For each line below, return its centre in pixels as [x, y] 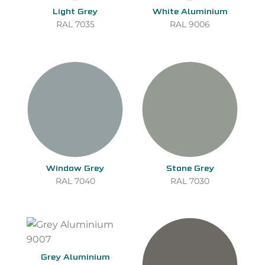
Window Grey [75, 169]
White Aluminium [190, 12]
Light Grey [75, 12]
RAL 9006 [190, 25]
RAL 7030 [190, 181]
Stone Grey [190, 169]
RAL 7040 [75, 181]
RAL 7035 [75, 25]
